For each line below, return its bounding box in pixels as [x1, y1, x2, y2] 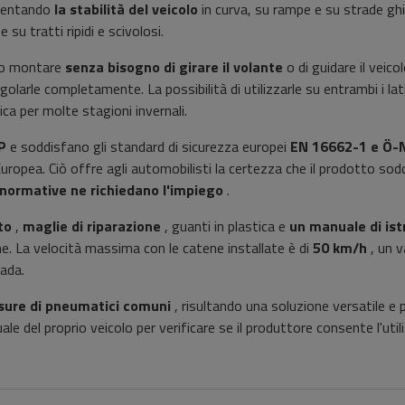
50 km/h [313, 237, 367, 259]
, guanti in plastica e [161, 215, 289, 238]
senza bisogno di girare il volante [65, 56, 283, 79]
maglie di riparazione [23, 215, 161, 238]
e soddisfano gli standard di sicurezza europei [6, 136, 290, 158]
